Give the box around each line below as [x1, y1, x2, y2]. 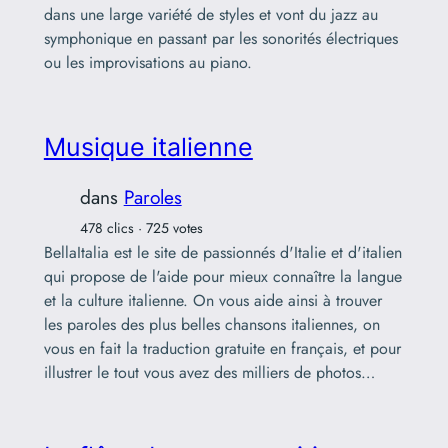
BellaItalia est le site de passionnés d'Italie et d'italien [43, 240, 402, 264]
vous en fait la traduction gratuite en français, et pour [43, 336, 401, 360]
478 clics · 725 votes [79, 217, 203, 238]
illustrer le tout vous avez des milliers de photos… [43, 360, 375, 384]
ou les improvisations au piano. [43, 51, 252, 75]
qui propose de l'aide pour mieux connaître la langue [43, 264, 402, 288]
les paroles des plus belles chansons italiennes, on [43, 312, 380, 336]
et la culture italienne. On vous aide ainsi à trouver [43, 288, 382, 312]
